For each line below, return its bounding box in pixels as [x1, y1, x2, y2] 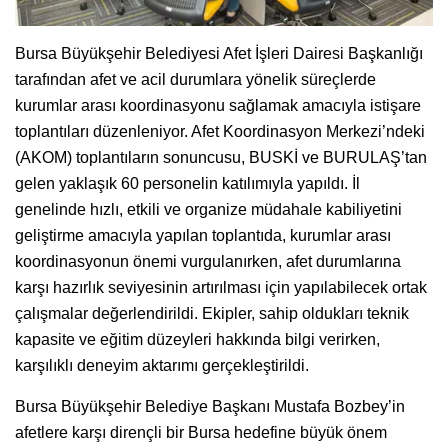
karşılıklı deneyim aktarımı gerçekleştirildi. [15, 356, 309, 374]
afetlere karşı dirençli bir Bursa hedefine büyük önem [15, 423, 387, 441]
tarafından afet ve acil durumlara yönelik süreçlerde [15, 70, 376, 88]
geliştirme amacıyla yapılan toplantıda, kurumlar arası [15, 226, 391, 244]
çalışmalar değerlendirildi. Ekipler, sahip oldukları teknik [15, 304, 409, 322]
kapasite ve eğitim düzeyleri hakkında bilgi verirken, [15, 330, 380, 348]
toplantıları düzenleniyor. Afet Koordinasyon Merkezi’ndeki [15, 122, 425, 140]
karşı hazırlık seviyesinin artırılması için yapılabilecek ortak [15, 278, 427, 296]
